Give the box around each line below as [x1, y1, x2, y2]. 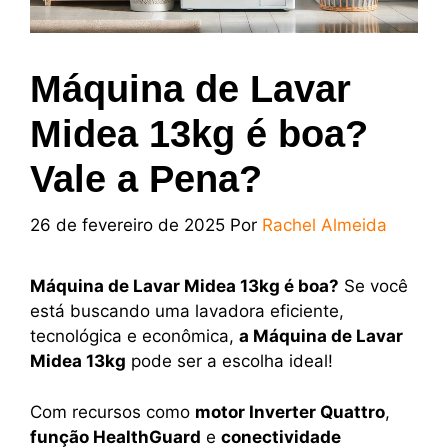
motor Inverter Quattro [195, 401, 385, 422]
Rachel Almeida [262, 215, 387, 236]
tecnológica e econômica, [30, 326, 239, 347]
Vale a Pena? [30, 157, 262, 200]
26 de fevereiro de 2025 [30, 215, 225, 236]
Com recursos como [30, 401, 195, 422]
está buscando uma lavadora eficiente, [30, 301, 344, 322]
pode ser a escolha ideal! [126, 351, 333, 372]
